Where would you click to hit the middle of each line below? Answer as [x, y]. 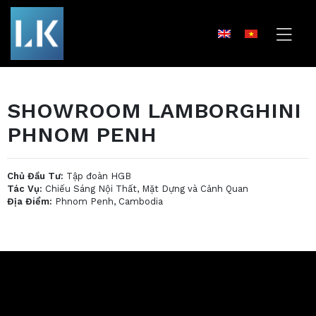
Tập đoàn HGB [97, 176]
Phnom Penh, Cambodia [108, 201]
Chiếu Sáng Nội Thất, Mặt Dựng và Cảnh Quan [145, 189]
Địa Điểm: [30, 201]
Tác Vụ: [25, 189]
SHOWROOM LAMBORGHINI [154, 110]
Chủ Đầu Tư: [35, 176]
